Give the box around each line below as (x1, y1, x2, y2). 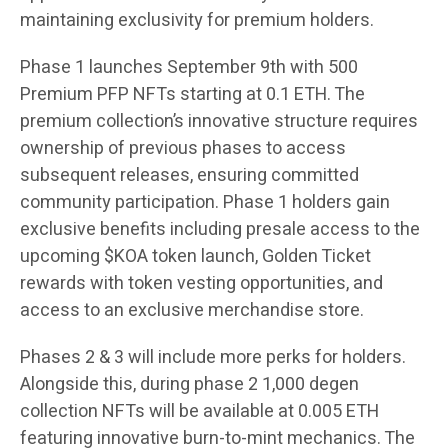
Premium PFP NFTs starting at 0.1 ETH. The (20, 81, 365, 109)
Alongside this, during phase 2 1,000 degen (20, 371, 359, 399)
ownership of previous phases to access (20, 135, 346, 163)
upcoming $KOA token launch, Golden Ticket (20, 243, 371, 271)
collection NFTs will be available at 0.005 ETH (20, 398, 379, 426)
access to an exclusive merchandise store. (20, 297, 364, 325)
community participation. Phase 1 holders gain (20, 189, 390, 217)
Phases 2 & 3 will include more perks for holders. (20, 344, 406, 372)
